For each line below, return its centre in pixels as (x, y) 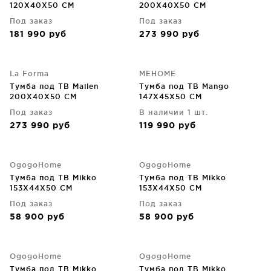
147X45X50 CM (171, 96)
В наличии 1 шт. (174, 112)
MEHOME (158, 73)
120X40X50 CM (42, 5)
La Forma (29, 73)
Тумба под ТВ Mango (184, 86)
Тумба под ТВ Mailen (54, 86)
